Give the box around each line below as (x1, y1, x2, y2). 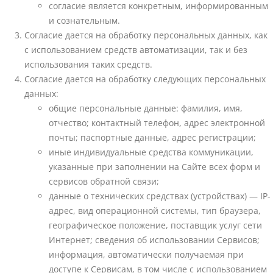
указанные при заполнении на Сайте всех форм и (49, 161, 260, 173)
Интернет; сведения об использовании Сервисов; (49, 234, 260, 246)
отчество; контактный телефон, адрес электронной (49, 117, 265, 129)
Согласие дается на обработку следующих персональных (24, 73, 266, 85)
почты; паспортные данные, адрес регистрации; (49, 132, 256, 144)
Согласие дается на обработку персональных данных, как (24, 29, 268, 41)
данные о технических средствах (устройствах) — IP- (49, 190, 271, 202)
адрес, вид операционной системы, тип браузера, (49, 205, 261, 217)
